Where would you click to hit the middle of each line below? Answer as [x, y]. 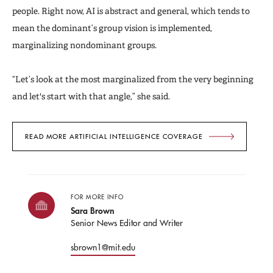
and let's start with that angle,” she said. [91, 96]
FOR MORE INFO [97, 197]
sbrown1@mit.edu [103, 247]
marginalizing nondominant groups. [84, 45]
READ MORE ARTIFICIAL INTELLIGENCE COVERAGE [114, 136]
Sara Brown [92, 210]
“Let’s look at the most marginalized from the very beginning [133, 79]
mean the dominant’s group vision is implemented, [112, 28]
